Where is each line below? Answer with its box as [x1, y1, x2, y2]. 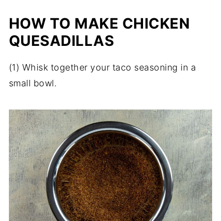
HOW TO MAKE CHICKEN [8, 14, 190, 32]
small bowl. [8, 77, 57, 88]
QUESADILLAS [8, 32, 114, 49]
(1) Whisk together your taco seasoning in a [8, 62, 196, 73]
